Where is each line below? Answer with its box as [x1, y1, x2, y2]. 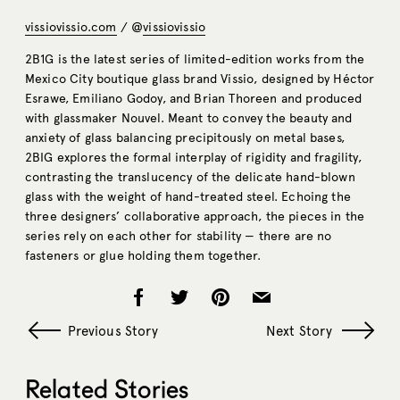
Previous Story [67, 322, 159, 339]
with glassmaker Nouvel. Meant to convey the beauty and [25, 110, 353, 126]
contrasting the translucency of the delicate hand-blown [25, 169, 355, 185]
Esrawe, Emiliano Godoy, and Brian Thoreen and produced [25, 90, 362, 106]
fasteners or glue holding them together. [25, 247, 262, 263]
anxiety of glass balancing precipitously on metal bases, [25, 129, 345, 146]
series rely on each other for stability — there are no [25, 228, 332, 244]
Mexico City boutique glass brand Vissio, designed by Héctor [25, 71, 375, 87]
